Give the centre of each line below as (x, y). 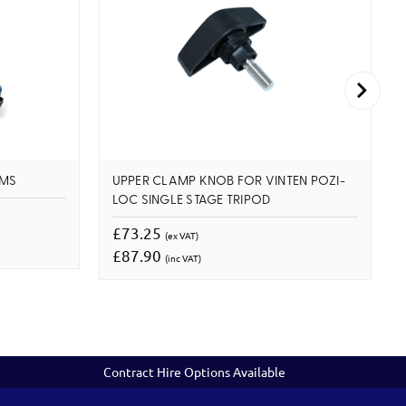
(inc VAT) (183, 257)
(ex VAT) (181, 235)
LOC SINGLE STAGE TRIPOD (191, 200)
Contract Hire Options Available (195, 371)
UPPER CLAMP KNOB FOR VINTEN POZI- (228, 181)
